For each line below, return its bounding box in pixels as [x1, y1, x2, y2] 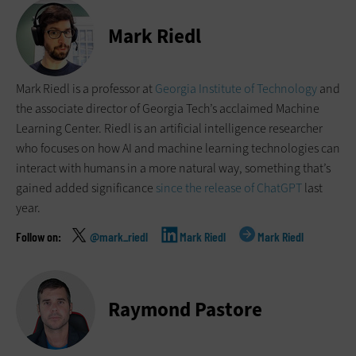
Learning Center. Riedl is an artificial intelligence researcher [16, 120, 323, 137]
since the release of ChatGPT [156, 180, 302, 197]
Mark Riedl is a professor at [16, 80, 155, 98]
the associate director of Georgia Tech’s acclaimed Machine [16, 100, 319, 118]
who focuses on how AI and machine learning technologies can [16, 140, 340, 157]
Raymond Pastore [108, 296, 262, 323]
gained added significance [16, 180, 156, 197]
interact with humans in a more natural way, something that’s [16, 160, 331, 177]
